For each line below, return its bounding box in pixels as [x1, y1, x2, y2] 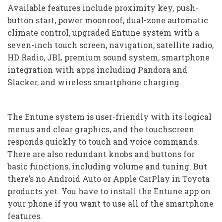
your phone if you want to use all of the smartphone [7, 198, 214, 209]
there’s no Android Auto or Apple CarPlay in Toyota [7, 173, 210, 184]
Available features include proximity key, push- [7, 2, 198, 13]
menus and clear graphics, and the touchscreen [7, 123, 194, 134]
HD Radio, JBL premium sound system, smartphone [7, 52, 210, 62]
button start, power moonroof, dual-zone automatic [7, 14, 208, 25]
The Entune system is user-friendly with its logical [7, 111, 212, 122]
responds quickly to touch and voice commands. [7, 136, 199, 147]
